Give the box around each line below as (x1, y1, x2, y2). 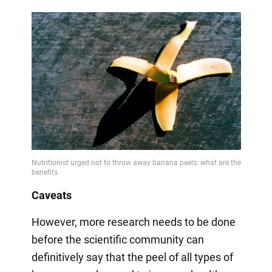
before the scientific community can (31, 233, 204, 246)
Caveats (31, 188, 72, 202)
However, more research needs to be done (31, 215, 236, 228)
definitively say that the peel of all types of (31, 250, 233, 263)
